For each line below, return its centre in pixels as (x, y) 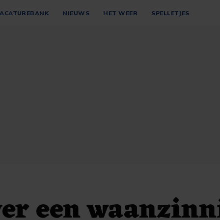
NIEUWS (76, 13)
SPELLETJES (170, 13)
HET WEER (121, 13)
